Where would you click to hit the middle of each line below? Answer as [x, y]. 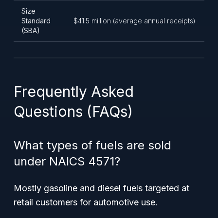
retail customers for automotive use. [86, 202]
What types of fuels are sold [92, 145]
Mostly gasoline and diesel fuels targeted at [101, 188]
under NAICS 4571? [67, 161]
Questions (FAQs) [73, 111]
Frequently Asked [74, 91]
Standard [36, 21]
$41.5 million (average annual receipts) [135, 21]
